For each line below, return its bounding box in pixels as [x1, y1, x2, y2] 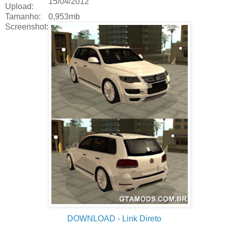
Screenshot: [5, 22, 48, 31]
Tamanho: [5, 12, 41, 21]
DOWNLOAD [67, 214, 118, 223]
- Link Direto [117, 214, 161, 223]
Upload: [5, 2, 34, 11]
